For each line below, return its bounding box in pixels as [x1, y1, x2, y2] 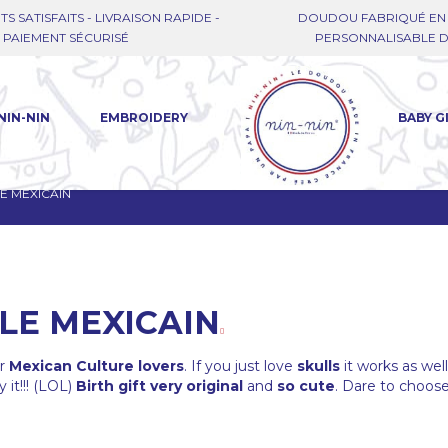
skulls [297, 357, 340, 376]
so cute [277, 377, 335, 396]
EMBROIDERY [100, 110, 189, 126]
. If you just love [184, 357, 297, 376]
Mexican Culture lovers [9, 357, 184, 376]
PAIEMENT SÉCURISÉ [2, 30, 129, 45]
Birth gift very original [76, 377, 243, 396]
